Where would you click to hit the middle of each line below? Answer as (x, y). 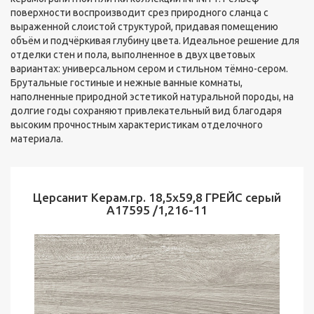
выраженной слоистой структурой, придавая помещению (144, 27)
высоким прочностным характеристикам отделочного (137, 125)
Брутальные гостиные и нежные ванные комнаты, (127, 83)
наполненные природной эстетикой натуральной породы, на (152, 97)
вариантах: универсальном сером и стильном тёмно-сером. (149, 69)
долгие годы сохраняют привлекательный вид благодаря (146, 111)
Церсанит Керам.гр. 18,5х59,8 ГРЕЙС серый (157, 197)
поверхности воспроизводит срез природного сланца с (139, 13)
